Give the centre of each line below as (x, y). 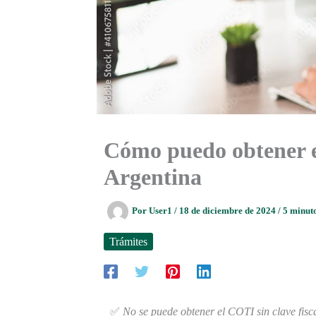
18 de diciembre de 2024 (229, 210)
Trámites (128, 241)
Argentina (153, 177)
